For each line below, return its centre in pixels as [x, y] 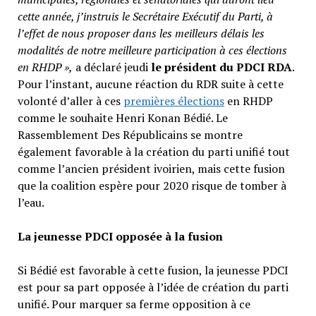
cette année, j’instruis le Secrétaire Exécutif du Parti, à [145, 17]
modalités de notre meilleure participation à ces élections [152, 50]
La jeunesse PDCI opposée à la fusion [120, 237]
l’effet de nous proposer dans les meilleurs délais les [141, 34]
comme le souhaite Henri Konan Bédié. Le [122, 118]
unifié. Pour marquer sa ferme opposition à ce [134, 304]
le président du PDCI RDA [221, 67]
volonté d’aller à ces [70, 101]
